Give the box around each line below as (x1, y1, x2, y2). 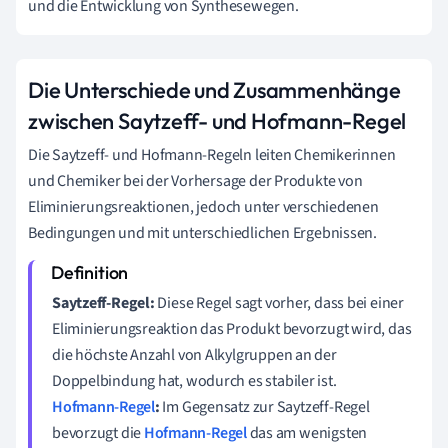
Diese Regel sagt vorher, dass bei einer (154, 291, 404, 314)
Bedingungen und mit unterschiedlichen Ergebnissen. (28, 221, 377, 244)
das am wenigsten (246, 421, 368, 444)
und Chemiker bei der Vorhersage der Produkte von (28, 169, 363, 192)
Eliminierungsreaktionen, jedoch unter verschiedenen (28, 195, 379, 218)
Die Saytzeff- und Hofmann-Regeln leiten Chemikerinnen (28, 143, 396, 166)
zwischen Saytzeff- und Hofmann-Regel (28, 106, 407, 135)
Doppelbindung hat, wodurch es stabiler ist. (52, 369, 337, 392)
